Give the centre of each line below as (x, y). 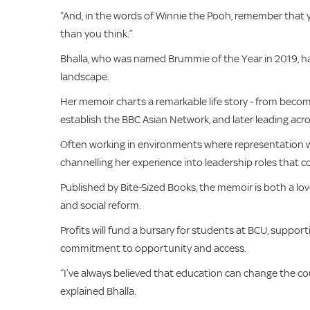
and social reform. (101, 205)
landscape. (85, 76)
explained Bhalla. (98, 291)
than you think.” (97, 34)
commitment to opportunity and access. (153, 248)
